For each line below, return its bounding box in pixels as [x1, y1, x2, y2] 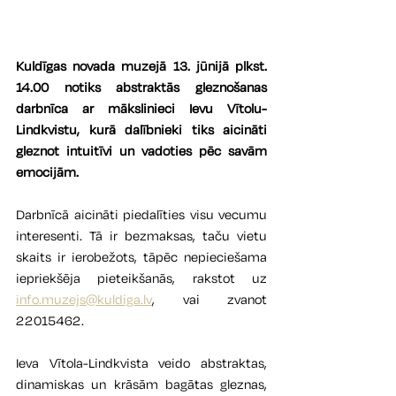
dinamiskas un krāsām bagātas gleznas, [16, 375, 267, 394]
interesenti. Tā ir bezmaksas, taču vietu [16, 226, 267, 246]
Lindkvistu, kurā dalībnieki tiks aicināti [16, 120, 267, 140]
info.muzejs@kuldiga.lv [16, 290, 152, 309]
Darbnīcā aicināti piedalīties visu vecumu [16, 205, 267, 225]
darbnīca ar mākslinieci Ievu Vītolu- [16, 99, 267, 118]
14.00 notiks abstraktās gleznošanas [16, 78, 267, 97]
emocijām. [16, 163, 79, 182]
